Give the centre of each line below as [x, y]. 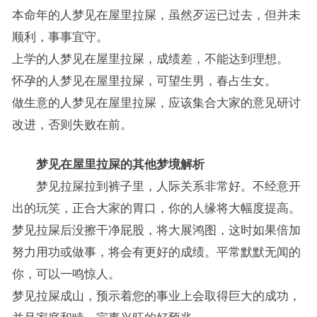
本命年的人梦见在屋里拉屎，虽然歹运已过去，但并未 [156, 15]
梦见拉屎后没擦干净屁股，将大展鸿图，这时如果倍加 [156, 230]
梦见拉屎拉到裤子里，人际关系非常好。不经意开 [156, 186]
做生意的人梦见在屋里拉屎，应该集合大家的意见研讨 [156, 103]
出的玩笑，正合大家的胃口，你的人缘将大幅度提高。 [156, 208]
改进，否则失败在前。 [72, 125]
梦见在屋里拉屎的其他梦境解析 [108, 164]
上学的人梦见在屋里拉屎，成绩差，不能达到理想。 [150, 59]
